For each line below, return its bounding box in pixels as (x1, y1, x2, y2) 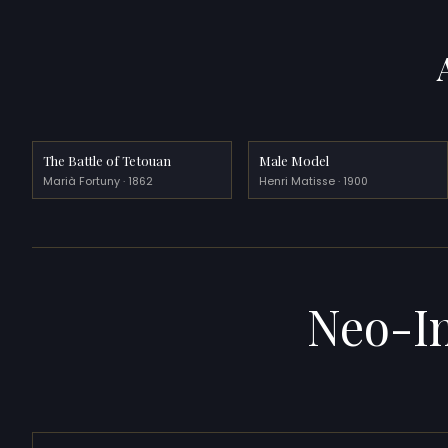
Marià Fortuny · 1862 (43, 173, 154, 189)
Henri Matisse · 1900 (259, 173, 369, 189)
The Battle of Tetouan (43, 151, 172, 169)
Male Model (259, 151, 330, 169)
